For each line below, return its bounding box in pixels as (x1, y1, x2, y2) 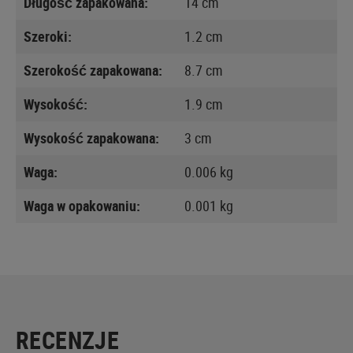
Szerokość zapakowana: (24, 60, 162, 80)
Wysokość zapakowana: (24, 128, 159, 147)
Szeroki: (24, 26, 72, 46)
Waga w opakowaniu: (24, 195, 140, 215)
